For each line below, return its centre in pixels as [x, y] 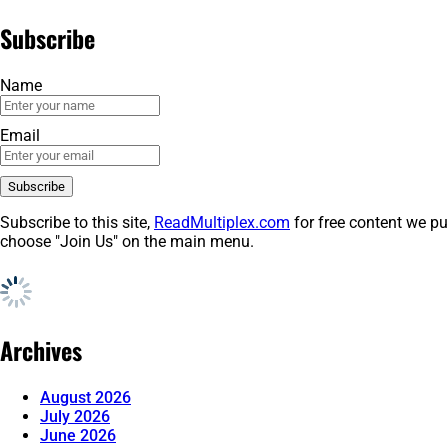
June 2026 [78, 435]
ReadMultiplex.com [222, 222]
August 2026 [85, 397]
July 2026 [75, 416]
